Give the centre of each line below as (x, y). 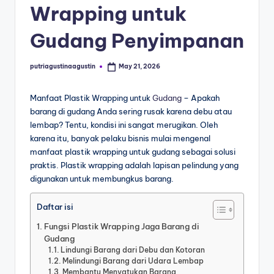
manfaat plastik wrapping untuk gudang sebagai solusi (133, 151)
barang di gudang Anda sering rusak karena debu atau (131, 111)
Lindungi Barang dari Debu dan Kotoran (133, 250)
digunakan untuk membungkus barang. (102, 178)
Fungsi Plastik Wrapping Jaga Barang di (121, 226)
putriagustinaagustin (63, 66)
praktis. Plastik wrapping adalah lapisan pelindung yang (134, 165)
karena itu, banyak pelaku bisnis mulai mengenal (120, 138)
